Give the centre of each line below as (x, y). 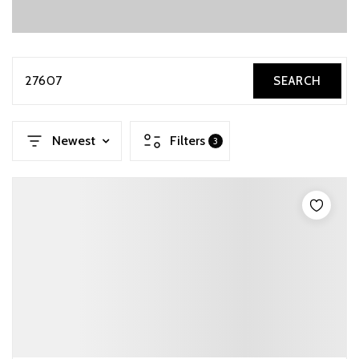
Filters (188, 141)
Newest (74, 141)
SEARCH (297, 81)
